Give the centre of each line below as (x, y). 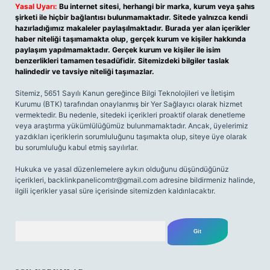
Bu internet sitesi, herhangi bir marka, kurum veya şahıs (157, 6)
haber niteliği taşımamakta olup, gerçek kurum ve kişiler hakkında (130, 39)
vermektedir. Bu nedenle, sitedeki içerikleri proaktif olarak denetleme (130, 115)
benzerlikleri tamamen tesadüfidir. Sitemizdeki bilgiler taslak (122, 61)
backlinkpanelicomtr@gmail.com (102, 180)
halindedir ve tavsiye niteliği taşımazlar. (85, 71)
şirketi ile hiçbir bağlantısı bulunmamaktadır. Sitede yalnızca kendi (131, 17)
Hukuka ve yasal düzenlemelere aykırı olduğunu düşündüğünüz (122, 169)
